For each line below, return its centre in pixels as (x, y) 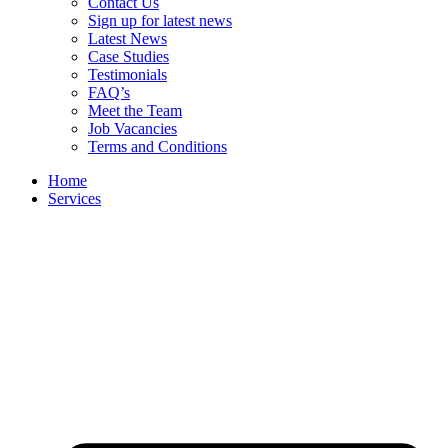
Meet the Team (135, 110)
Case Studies (128, 56)
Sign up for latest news (160, 20)
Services (74, 198)
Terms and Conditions (157, 146)
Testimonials (127, 74)
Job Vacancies (132, 128)
